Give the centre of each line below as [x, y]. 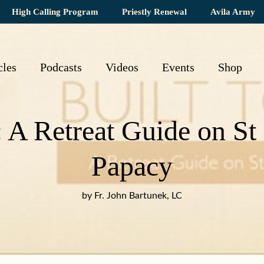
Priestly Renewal [154, 11]
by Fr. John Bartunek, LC [132, 196]
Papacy [132, 166]
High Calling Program [55, 11]
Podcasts [61, 67]
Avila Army [233, 11]
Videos [122, 67]
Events [178, 67]
